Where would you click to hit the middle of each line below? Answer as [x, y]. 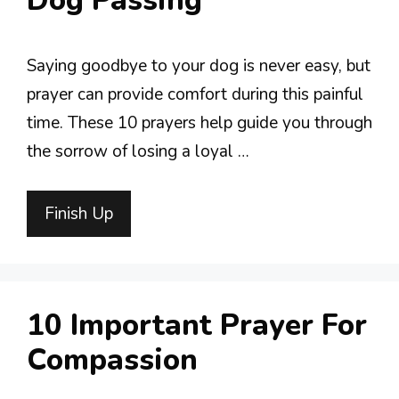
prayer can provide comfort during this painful [195, 94]
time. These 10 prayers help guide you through [199, 122]
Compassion [112, 360]
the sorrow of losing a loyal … [138, 151]
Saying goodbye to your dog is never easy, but [199, 65]
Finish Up [79, 214]
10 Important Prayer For [197, 326]
